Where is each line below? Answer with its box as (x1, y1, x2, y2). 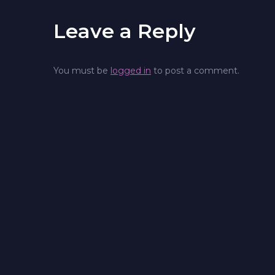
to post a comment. (151, 64, 239, 76)
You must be (53, 64, 110, 76)
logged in (110, 64, 151, 76)
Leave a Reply (53, 18, 196, 43)
